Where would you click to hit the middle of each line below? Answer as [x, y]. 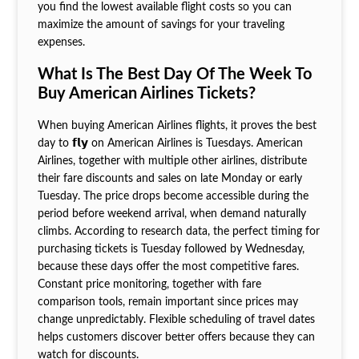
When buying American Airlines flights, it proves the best [177, 125]
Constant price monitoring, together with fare [149, 284]
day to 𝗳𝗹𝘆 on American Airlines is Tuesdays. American [170, 143]
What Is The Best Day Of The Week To [174, 75]
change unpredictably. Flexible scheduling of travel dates [176, 319]
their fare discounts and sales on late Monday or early [169, 178]
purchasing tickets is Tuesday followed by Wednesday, [171, 249]
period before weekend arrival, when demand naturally [171, 214]
